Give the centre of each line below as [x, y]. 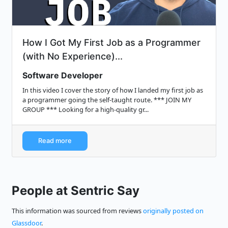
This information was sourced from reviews [77, 211]
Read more [55, 141]
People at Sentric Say [76, 191]
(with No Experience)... [73, 56]
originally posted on [173, 211]
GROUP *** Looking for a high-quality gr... [85, 110]
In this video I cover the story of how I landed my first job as [113, 90]
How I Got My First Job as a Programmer [111, 43]
